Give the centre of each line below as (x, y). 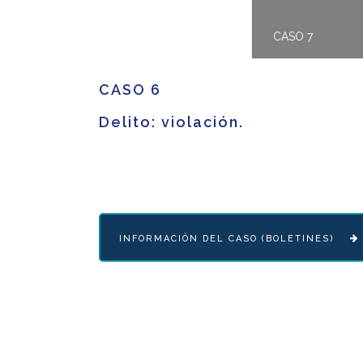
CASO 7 (293, 36)
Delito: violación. (171, 122)
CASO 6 (130, 90)
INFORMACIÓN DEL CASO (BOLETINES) (227, 239)
